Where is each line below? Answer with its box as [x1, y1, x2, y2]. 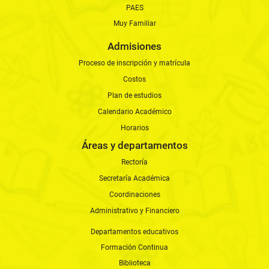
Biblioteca [118, 258, 151, 267]
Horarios [120, 123, 149, 132]
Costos [123, 74, 146, 83]
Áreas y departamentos [81, 139, 188, 151]
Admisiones [107, 40, 162, 52]
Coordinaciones [109, 190, 160, 199]
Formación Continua [101, 243, 168, 252]
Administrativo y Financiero [89, 206, 180, 215]
